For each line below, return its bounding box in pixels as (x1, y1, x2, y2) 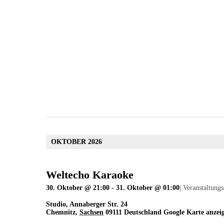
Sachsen (79, 208, 103, 216)
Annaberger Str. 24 (69, 200, 127, 208)
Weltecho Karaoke (46, 168, 133, 181)
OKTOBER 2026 (51, 138, 102, 146)
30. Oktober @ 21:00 (46, 184, 109, 192)
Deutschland (124, 208, 161, 216)
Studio (46, 200, 66, 208)
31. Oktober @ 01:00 (116, 184, 179, 192)
